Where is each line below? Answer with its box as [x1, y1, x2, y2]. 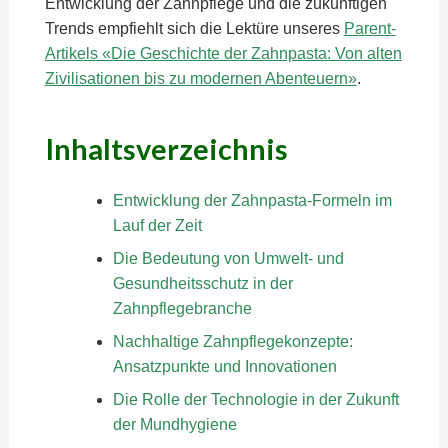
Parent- [343, 20, 396, 37]
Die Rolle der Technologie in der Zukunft [112, 391, 399, 408]
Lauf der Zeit [112, 217, 202, 234]
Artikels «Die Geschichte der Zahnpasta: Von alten [44, 45, 402, 62]
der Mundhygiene [112, 416, 237, 433]
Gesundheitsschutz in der [112, 275, 293, 292]
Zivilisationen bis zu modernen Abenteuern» [44, 70, 357, 87]
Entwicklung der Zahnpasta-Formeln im [112, 192, 392, 209]
